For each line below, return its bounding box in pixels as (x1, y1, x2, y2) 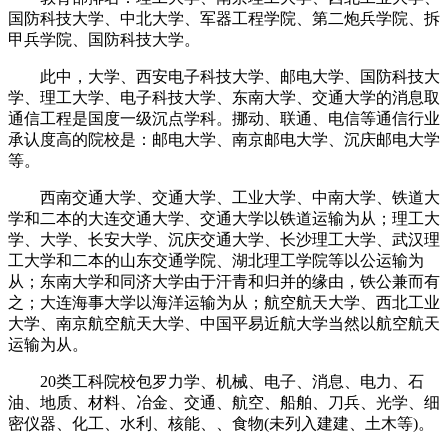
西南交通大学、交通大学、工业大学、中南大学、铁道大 (8, 188, 440, 206)
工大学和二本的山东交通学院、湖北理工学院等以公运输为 (8, 251, 424, 269)
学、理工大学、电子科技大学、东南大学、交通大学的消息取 (8, 88, 440, 106)
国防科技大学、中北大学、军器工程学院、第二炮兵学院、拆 (8, 9, 440, 27)
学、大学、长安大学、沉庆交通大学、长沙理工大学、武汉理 (8, 230, 440, 248)
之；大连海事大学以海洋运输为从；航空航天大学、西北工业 (8, 293, 440, 311)
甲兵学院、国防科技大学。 (8, 30, 200, 48)
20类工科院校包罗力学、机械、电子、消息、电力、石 (8, 372, 424, 390)
